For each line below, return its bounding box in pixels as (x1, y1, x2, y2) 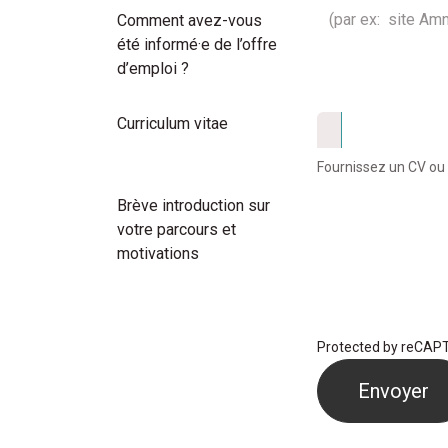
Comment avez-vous (117, 11, 262, 30)
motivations (117, 244, 199, 263)
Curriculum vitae (117, 114, 228, 133)
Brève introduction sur (117, 196, 270, 215)
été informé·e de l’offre (117, 35, 277, 54)
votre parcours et (117, 220, 236, 239)
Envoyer (358, 379, 429, 403)
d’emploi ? (117, 59, 189, 78)
